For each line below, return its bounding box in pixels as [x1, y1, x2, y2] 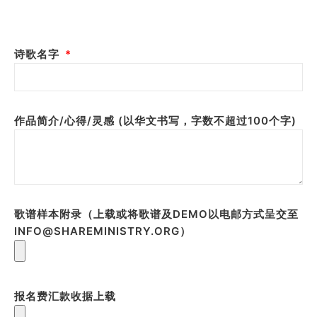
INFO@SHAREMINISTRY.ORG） [14, 224, 191, 238]
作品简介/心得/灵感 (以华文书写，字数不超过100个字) [14, 113, 296, 127]
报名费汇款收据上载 [14, 289, 116, 303]
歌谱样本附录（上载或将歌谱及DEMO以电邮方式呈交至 [14, 207, 299, 221]
